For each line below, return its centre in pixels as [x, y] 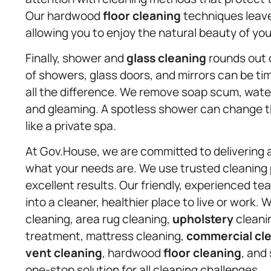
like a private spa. [71, 126]
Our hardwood [64, 15]
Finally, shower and [76, 58]
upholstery [203, 219]
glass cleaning [166, 58]
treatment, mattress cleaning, [106, 236]
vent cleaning [64, 253]
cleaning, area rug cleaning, [99, 219]
